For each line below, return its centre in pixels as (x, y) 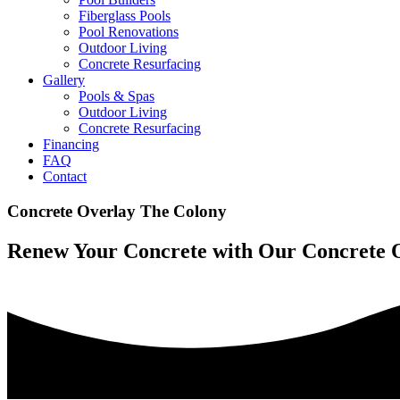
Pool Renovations (129, 32)
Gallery (64, 80)
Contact (65, 176)
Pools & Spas (117, 96)
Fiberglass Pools (125, 16)
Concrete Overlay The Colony (117, 211)
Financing (71, 144)
